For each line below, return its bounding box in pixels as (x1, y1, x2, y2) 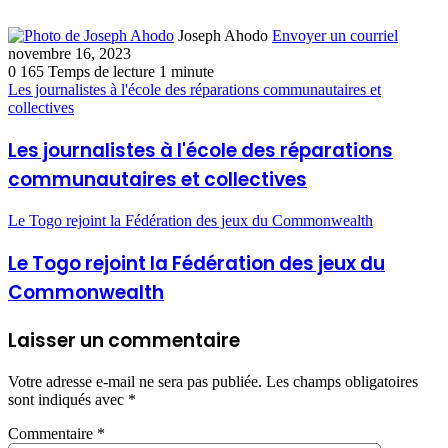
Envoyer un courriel (272, 26, 398, 44)
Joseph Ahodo (178, 26, 268, 44)
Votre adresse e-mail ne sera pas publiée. (8, 373, 262, 391)
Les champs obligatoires (266, 373, 418, 391)
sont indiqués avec (8, 391, 128, 409)
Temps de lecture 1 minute (48, 62, 214, 80)
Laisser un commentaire (8, 326, 240, 354)
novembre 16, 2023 (8, 44, 131, 62)
